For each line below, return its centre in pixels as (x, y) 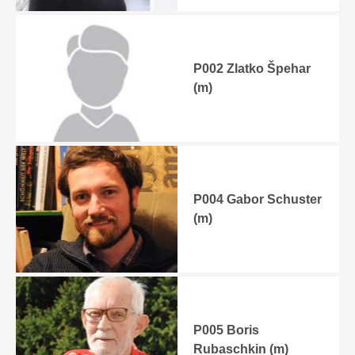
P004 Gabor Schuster (258, 199)
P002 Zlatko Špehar (252, 69)
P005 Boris (227, 330)
